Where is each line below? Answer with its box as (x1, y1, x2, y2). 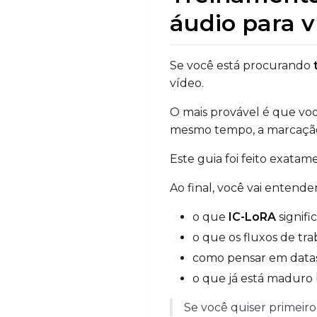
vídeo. (170, 76, 204, 90)
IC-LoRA (229, 209, 276, 224)
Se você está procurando (170, 58, 313, 72)
